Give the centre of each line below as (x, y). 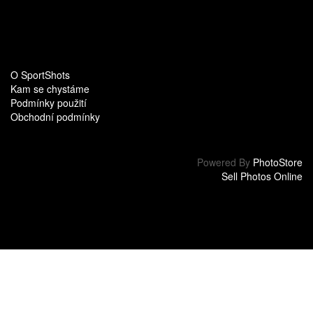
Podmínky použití (49, 103)
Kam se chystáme (50, 89)
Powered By (225, 162)
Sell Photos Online (262, 176)
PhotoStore (278, 162)
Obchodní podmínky (55, 117)
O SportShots (40, 75)
